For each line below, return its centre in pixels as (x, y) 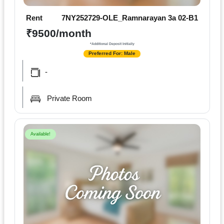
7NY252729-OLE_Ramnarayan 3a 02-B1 (130, 17)
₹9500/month (59, 33)
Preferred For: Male (112, 53)
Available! (40, 134)
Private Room (69, 98)
